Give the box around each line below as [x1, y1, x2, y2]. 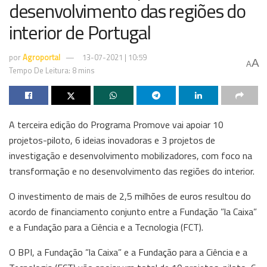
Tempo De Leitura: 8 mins [9, 64, 95, 76]
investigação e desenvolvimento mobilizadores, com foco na [9, 148, 252, 163]
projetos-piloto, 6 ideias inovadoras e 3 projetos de [9, 132, 215, 147]
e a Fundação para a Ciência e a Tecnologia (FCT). [9, 219, 203, 234]
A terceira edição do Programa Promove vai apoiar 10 [9, 117, 223, 132]
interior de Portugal [9, 18, 151, 46]
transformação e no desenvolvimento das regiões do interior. [9, 163, 254, 178]
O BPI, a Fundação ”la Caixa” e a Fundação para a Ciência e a [9, 244, 247, 259]
